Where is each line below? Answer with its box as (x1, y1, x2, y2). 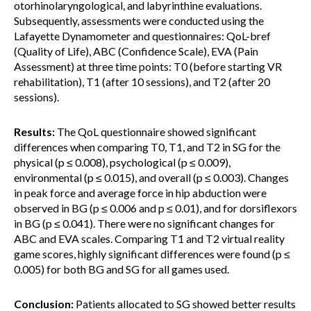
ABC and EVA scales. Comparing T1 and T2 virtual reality (14, 232, 285, 245)
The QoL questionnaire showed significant (55, 125, 256, 138)
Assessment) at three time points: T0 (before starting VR (14, 60, 282, 73)
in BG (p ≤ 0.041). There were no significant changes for (14, 217, 275, 230)
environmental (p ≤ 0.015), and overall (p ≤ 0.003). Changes (14, 171, 289, 184)
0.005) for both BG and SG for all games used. (14, 262, 229, 276)
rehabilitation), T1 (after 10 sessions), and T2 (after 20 (14, 75, 270, 88)
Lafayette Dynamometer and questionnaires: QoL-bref (14, 29, 271, 42)
